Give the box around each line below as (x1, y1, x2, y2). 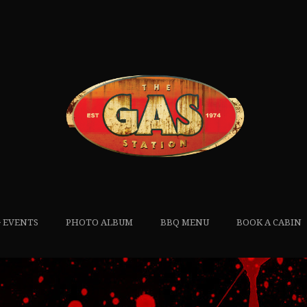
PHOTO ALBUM (65, 217, 133, 228)
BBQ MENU (160, 217, 209, 228)
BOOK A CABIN (236, 217, 302, 228)
